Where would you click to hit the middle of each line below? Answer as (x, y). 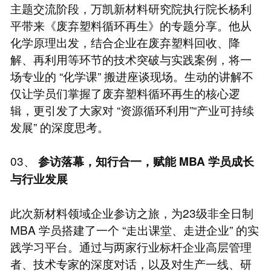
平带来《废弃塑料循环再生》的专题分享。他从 (131, 25)
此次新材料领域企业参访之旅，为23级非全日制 (132, 212)
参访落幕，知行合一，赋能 (107, 161)
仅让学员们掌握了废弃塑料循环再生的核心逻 (125, 93)
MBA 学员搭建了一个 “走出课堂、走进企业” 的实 (134, 229)
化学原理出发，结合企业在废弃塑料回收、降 (125, 42)
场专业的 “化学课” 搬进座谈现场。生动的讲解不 (132, 76)
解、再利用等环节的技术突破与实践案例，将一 (131, 59)
